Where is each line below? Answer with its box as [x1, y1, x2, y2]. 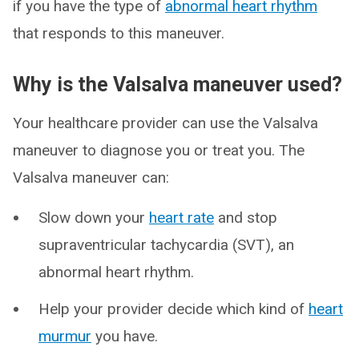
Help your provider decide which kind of [38, 300, 309, 318]
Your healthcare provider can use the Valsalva [13, 114, 318, 132]
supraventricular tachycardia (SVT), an [38, 236, 294, 254]
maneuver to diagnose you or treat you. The [13, 141, 305, 159]
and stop [214, 208, 277, 227]
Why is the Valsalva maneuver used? [13, 73, 342, 96]
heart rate [149, 208, 214, 227]
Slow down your [38, 208, 149, 227]
